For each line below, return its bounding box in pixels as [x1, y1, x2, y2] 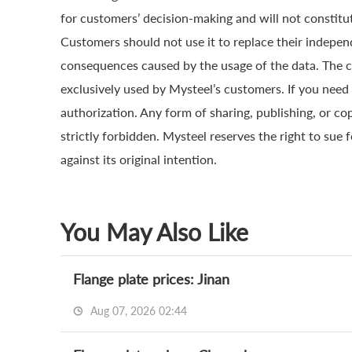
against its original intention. [60, 152, 217, 167]
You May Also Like [60, 218, 248, 246]
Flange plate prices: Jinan [73, 270, 229, 288]
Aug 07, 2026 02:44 [87, 304, 187, 317]
